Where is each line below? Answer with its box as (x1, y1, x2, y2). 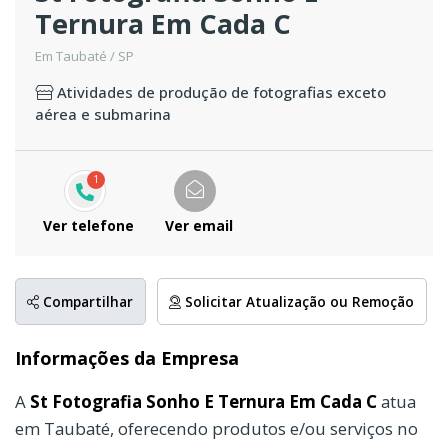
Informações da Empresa (15, 345, 239, 370)
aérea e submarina (35, 104, 171, 124)
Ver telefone (43, 216, 134, 236)
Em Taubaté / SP (35, 47, 134, 65)
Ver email (164, 216, 233, 236)
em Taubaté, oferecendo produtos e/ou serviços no (15, 416, 418, 440)
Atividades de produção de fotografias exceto (53, 82, 386, 102)
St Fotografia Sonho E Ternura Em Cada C (30, 389, 377, 413)
